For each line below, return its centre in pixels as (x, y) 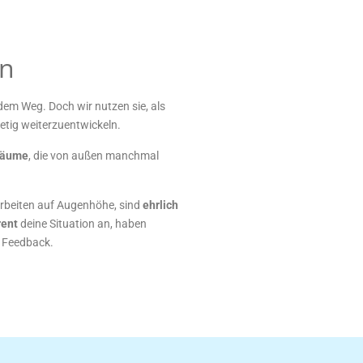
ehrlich (160, 205)
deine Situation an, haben (82, 224)
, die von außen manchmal (94, 156)
